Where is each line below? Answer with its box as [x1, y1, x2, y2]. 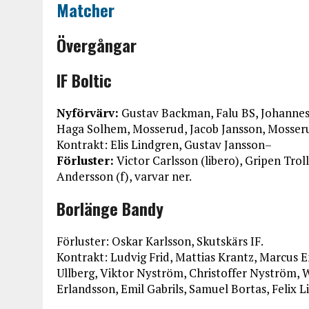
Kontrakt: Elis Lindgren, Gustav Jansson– [57, 137, 272, 152]
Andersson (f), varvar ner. [57, 168, 192, 184]
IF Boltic [57, 68, 112, 92]
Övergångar [57, 32, 137, 57]
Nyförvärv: [57, 105, 119, 121]
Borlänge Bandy [57, 196, 163, 221]
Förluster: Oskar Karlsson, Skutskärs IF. [57, 233, 263, 249]
